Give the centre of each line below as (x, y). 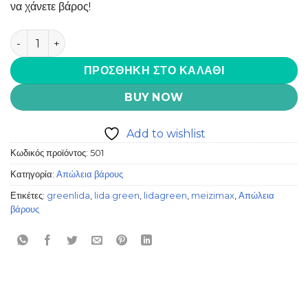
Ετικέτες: (29, 195)
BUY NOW (154, 98)
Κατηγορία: (33, 174)
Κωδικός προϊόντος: (50, 153)
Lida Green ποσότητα (64, 36)
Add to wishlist (166, 133)
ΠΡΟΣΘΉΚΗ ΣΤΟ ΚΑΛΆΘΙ (154, 71)
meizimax (213, 195)
